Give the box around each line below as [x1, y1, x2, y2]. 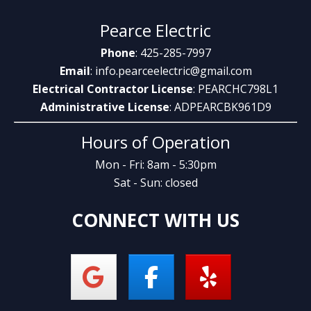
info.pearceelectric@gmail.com [94, 63, 252, 78]
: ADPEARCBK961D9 [169, 99, 271, 115]
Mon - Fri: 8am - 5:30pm [94, 157, 217, 172]
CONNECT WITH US [72, 208, 239, 233]
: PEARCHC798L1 [193, 81, 278, 96]
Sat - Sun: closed [113, 175, 198, 190]
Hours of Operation [81, 131, 230, 153]
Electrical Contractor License [33, 81, 193, 96]
